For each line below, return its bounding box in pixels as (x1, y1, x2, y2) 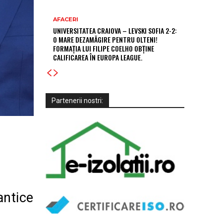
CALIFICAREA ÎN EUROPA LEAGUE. (53, 52, 142, 62)
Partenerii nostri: (52, 96, 103, 105)
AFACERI (53, 15, 78, 23)
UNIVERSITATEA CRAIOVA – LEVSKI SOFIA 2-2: (53, 25, 177, 36)
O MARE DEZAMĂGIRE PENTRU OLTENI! (53, 34, 158, 45)
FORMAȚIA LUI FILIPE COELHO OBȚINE (53, 43, 154, 54)
